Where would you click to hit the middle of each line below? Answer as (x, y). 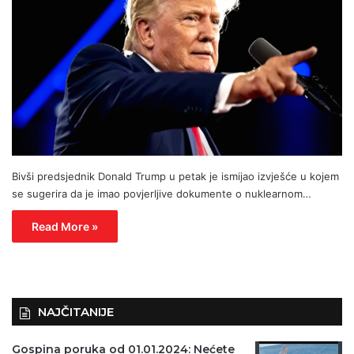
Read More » (65, 227)
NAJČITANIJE (76, 312)
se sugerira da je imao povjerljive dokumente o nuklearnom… (162, 194)
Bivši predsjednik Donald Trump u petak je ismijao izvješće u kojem (175, 177)
